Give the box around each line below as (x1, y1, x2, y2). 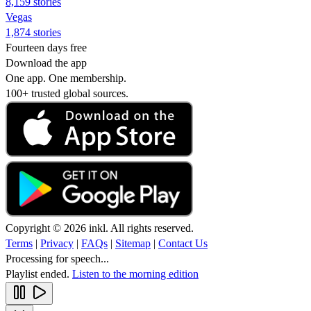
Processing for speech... (6, 252, 109, 264)
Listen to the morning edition (72, 267, 199, 280)
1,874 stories (6, 26, 61, 38)
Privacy (40, 237, 74, 249)
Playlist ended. (6, 267, 72, 280)
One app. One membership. (6, 72, 126, 84)
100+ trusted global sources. (6, 87, 128, 99)
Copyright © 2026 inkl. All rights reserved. (6, 221, 194, 234)
